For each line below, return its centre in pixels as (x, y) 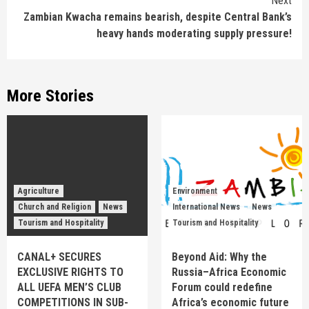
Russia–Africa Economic (229, 272)
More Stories (50, 96)
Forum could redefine (222, 288)
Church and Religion (54, 207)
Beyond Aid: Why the (219, 257)
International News (206, 207)
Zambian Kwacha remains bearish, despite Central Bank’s (158, 17)
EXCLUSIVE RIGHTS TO (70, 272)
